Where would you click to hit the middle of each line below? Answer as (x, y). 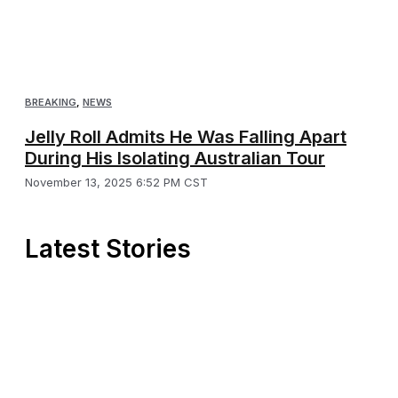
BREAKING (51, 102)
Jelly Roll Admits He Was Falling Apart (186, 136)
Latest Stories (108, 248)
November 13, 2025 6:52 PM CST (116, 182)
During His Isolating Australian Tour (175, 158)
